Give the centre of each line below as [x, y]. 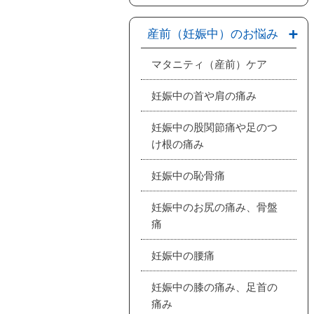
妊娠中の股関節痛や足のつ [214, 127]
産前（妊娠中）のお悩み [212, 33]
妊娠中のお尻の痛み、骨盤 [214, 206]
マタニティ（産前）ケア [209, 63]
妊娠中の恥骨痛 [188, 175]
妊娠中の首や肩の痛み [204, 95]
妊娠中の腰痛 [183, 255]
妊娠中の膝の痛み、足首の [214, 286]
